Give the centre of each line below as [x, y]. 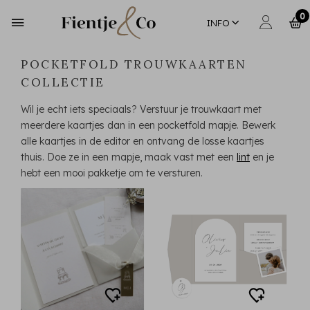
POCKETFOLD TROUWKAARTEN [134, 64]
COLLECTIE [63, 82]
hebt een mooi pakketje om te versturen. [112, 173]
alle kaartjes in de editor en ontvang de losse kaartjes [143, 141]
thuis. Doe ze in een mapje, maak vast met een [129, 157]
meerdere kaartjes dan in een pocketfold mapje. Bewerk [148, 125]
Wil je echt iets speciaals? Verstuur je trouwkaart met [141, 109]
